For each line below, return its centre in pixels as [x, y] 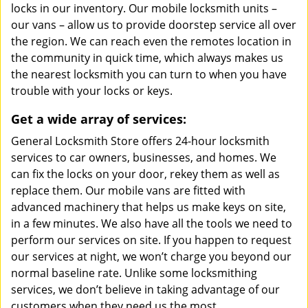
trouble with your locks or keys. [92, 91]
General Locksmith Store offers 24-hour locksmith [140, 141]
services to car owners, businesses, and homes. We [144, 157]
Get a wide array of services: [99, 119]
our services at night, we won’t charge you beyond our [151, 256]
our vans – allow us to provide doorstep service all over [154, 25]
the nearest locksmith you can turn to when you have [149, 74]
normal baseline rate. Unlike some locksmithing [134, 273]
